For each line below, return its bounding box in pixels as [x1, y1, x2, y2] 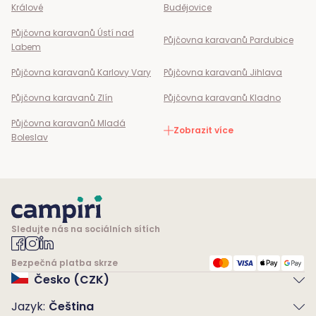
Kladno [250, 91, 281, 104]
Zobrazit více [174, 123, 233, 136]
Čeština [49, 298, 94, 315]
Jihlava [250, 66, 282, 78]
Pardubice [250, 33, 293, 46]
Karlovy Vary [97, 66, 151, 78]
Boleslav [11, 130, 48, 143]
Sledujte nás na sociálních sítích [11, 222, 160, 235]
